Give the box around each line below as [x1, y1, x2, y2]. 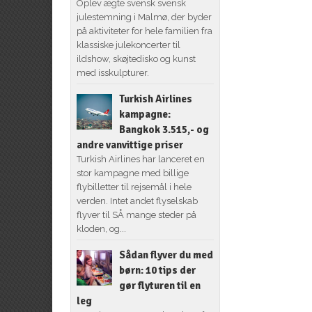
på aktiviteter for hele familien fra [76, 25, 212, 36]
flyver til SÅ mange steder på [76, 209, 196, 220]
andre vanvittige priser [76, 138, 183, 151]
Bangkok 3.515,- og [118, 123, 209, 136]
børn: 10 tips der [118, 263, 196, 276]
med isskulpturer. [76, 67, 149, 78]
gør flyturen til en [118, 279, 201, 292]
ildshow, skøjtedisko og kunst [76, 53, 196, 64]
